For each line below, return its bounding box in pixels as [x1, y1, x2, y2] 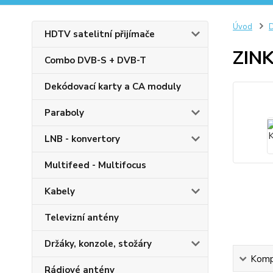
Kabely [44, 185, 75, 198]
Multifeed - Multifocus [44, 159, 146, 172]
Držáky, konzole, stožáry [44, 238, 152, 250]
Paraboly [44, 107, 84, 119]
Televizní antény [44, 211, 119, 224]
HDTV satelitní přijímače [44, 28, 155, 41]
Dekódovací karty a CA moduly [44, 80, 181, 93]
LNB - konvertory [44, 133, 120, 146]
